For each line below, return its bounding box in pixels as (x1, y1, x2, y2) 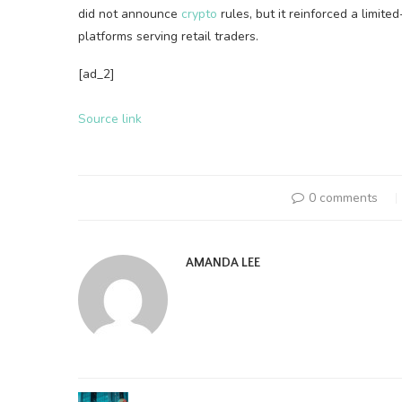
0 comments (308, 189, 378, 206)
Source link (78, 110, 142, 127)
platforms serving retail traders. (78, 28, 258, 45)
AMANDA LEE (186, 256, 260, 270)
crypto (181, 5, 217, 22)
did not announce (78, 5, 181, 22)
